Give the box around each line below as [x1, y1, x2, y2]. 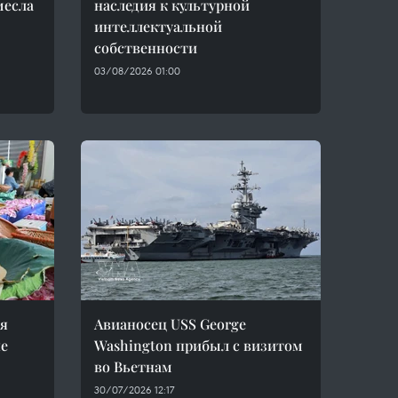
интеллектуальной [94, 17, 222, 36]
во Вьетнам [94, 357, 172, 376]
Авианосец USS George [94, 314, 246, 333]
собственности [94, 38, 197, 57]
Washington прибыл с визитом [94, 336, 303, 354]
